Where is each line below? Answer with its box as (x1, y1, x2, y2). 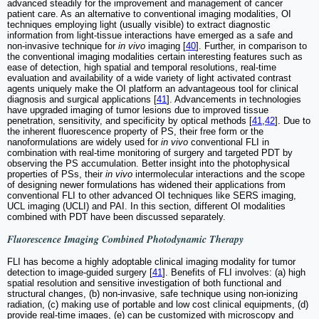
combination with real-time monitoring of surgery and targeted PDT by (7, 147, 293, 159)
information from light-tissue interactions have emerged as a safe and (7, 30, 293, 41)
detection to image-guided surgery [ (7, 267, 152, 278)
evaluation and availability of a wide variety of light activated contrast (7, 73, 291, 84)
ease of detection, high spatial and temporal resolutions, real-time (7, 62, 276, 73)
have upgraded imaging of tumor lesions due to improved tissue (7, 105, 268, 116)
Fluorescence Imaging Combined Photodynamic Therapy (7, 232, 244, 247)
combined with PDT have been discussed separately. (7, 211, 226, 223)
